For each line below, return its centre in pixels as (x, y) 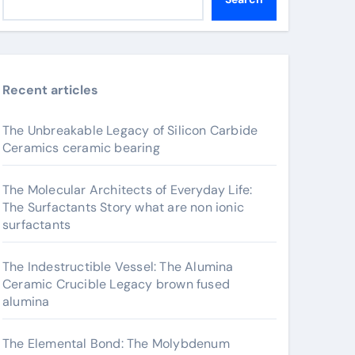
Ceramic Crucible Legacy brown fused (116, 284)
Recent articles (50, 90)
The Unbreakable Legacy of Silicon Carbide (130, 130)
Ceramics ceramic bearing (81, 148)
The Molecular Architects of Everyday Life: (128, 190)
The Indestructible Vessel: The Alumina (118, 267)
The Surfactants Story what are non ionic (123, 207)
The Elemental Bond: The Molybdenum (116, 344)
